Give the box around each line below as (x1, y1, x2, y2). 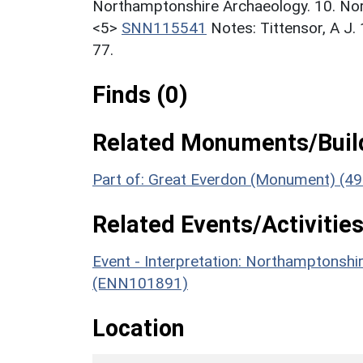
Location (92, 314, 185, 342)
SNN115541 (122, 18, 207, 37)
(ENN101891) (92, 273, 188, 293)
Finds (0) (92, 80, 188, 109)
